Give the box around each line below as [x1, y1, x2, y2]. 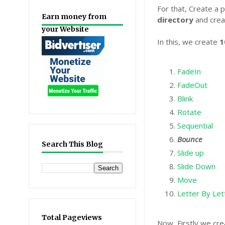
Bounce [177, 134, 202, 144]
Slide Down [177, 161, 216, 171]
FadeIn [177, 66, 201, 76]
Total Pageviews [42, 213, 102, 222]
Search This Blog [42, 140, 103, 149]
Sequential [177, 121, 213, 131]
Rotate [177, 107, 202, 117]
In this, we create [157, 37, 220, 47]
